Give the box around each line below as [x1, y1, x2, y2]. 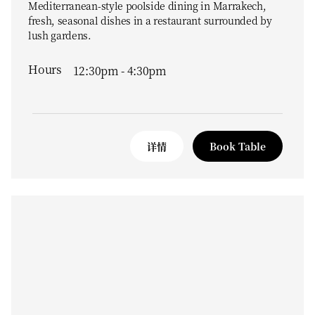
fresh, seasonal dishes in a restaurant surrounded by [28, 13, 272, 27]
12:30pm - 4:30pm [72, 63, 167, 79]
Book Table [210, 139, 266, 153]
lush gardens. [28, 28, 91, 42]
